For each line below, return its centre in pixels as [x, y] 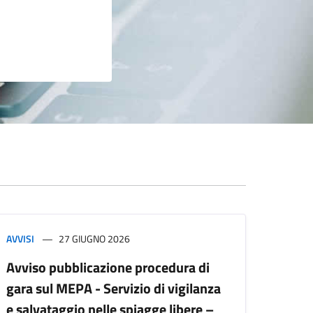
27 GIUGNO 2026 [94, 239]
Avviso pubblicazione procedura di [108, 267]
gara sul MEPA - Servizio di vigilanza [114, 288]
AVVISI [20, 239]
